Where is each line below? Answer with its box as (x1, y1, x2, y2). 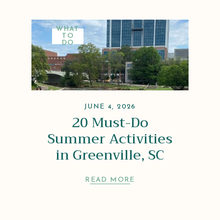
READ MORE (85, 176, 135, 184)
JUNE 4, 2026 (84, 103, 136, 111)
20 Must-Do (72, 110, 148, 135)
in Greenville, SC (56, 143, 164, 167)
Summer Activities (48, 127, 172, 151)
